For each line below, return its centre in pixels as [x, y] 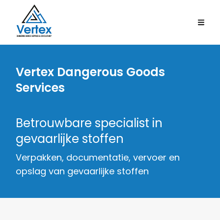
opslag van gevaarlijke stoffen [82, 171]
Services [40, 88]
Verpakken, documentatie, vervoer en [98, 158]
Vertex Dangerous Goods [90, 72]
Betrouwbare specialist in [89, 123]
